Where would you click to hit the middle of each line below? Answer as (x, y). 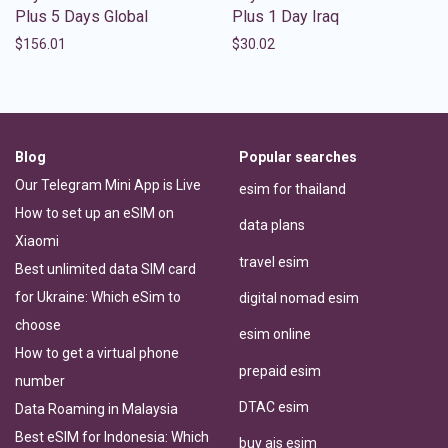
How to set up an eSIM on (94, 212)
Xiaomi (37, 240)
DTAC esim (274, 406)
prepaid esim (280, 370)
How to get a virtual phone (97, 352)
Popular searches (298, 156)
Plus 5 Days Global (81, 16)
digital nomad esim (299, 297)
